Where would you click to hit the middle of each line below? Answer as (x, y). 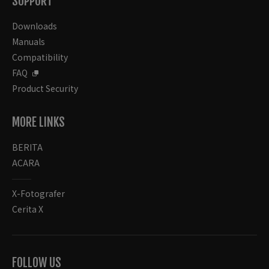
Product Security (45, 89)
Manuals (29, 42)
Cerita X (28, 209)
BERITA (27, 147)
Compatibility (40, 57)
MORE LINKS (38, 122)
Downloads (35, 26)
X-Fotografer (38, 194)
